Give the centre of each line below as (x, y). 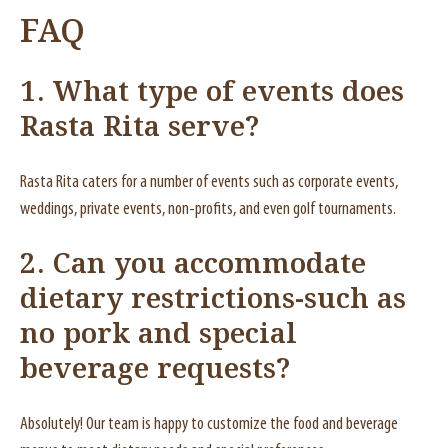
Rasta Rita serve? (140, 128)
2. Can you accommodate (193, 265)
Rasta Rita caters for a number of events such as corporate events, (209, 182)
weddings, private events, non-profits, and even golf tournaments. (208, 209)
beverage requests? (155, 370)
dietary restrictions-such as (213, 300)
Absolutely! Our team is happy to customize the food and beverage (209, 424)
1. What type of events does (212, 93)
